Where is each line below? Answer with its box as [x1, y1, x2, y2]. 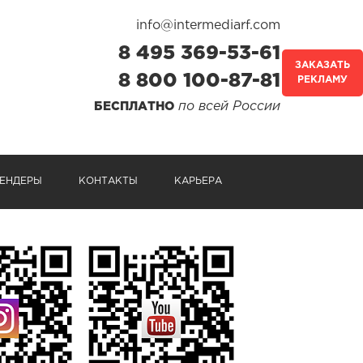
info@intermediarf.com [136, 19, 280, 32]
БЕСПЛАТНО [94, 101, 174, 112]
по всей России [174, 100, 280, 113]
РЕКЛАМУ [297, 75, 348, 84]
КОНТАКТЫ [79, 177, 138, 186]
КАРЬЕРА [174, 177, 222, 186]
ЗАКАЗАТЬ [295, 61, 350, 70]
